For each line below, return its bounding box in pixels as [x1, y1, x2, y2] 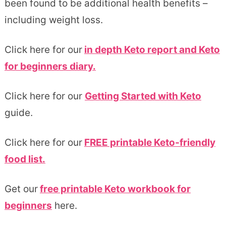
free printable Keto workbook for [39, 183, 191, 195]
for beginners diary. [4, 60, 96, 72]
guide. [4, 106, 33, 119]
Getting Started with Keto [84, 90, 201, 102]
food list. [4, 153, 45, 165]
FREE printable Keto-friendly [84, 136, 215, 148]
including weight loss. [4, 14, 103, 26]
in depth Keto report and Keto [84, 43, 220, 55]
